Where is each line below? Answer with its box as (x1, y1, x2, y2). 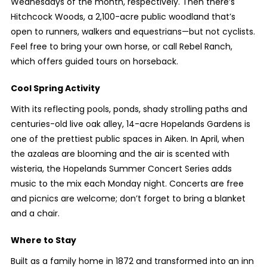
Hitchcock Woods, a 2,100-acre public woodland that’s (10, 11, 235, 23)
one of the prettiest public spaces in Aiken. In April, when (10, 133, 244, 145)
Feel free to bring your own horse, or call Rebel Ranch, (10, 41, 232, 53)
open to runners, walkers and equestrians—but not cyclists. (10, 26, 255, 38)
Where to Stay (10, 234, 76, 247)
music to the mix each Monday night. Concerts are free (10, 178, 244, 190)
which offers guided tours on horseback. (10, 55, 178, 68)
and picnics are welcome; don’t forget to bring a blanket (10, 193, 246, 205)
